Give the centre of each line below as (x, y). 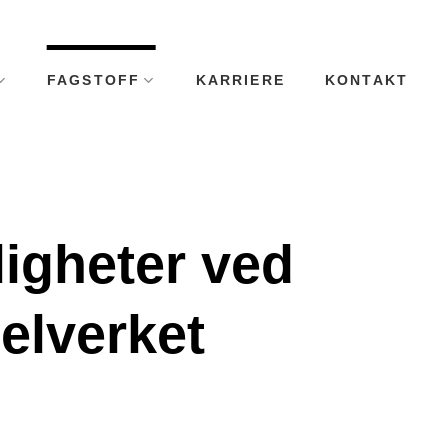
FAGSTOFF (93, 80)
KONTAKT (366, 80)
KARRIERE (240, 80)
